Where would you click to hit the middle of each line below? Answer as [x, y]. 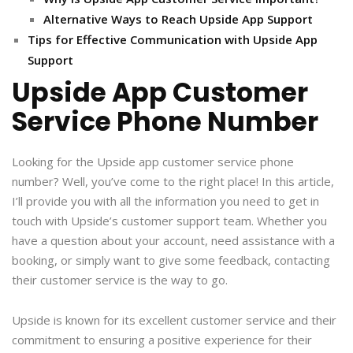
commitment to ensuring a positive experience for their [162, 340]
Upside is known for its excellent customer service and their [174, 320]
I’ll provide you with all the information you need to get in [165, 201]
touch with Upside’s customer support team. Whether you [169, 221]
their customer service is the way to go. [120, 280]
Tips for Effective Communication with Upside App [173, 40]
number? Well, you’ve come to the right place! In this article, [173, 182]
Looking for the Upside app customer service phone [153, 162]
